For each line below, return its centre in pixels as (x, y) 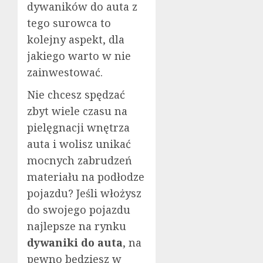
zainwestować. (65, 72)
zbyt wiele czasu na (77, 111)
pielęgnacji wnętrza (78, 127)
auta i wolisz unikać (79, 144)
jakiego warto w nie (79, 55)
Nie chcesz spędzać (76, 94)
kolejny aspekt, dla (76, 39)
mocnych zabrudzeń (80, 160)
